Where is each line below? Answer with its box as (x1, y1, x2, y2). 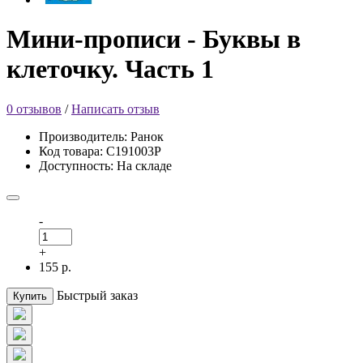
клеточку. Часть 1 (6, 54, 214, 84)
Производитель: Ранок (39, 129, 164, 143)
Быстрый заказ (57, 288, 138, 302)
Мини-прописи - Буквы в (6, 24, 301, 54)
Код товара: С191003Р (39, 143, 161, 158)
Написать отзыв (71, 101, 160, 116)
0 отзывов (6, 101, 62, 116)
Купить (13, 289, 47, 302)
